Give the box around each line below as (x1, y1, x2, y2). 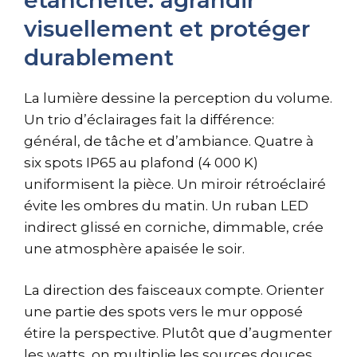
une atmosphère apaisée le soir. (24, 240, 245, 257)
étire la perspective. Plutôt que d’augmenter (24, 325, 332, 342)
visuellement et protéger (24, 14, 310, 42)
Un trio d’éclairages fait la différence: (24, 111, 274, 127)
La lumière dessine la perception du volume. (24, 89, 332, 106)
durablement (24, 43, 174, 71)
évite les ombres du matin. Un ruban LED (24, 197, 308, 214)
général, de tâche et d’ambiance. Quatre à (24, 132, 314, 149)
